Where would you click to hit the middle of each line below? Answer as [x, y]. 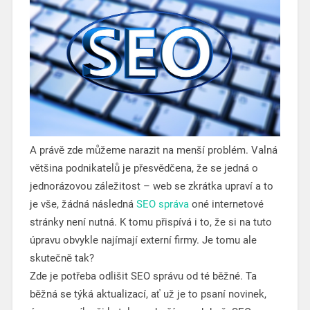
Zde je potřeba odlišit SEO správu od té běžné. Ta [143, 276]
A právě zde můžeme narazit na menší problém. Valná [153, 150]
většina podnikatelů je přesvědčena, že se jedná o [144, 168]
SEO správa [162, 204]
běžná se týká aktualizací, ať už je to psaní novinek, [148, 294]
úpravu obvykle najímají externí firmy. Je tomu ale [143, 240]
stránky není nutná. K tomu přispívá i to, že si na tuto [151, 222]
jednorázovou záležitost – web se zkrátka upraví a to [151, 186]
